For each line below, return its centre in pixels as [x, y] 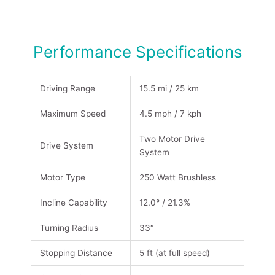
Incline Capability [73, 203]
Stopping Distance [76, 253]
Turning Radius [69, 228]
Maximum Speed [72, 114]
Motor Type [62, 178]
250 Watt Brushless [177, 178]
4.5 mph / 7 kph [170, 114]
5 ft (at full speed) [174, 253]
